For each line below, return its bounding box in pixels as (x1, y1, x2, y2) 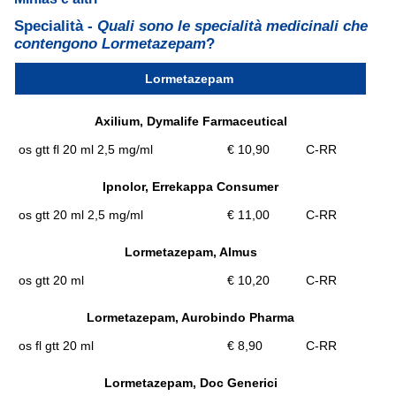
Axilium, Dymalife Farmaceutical (94, 113, 287, 128)
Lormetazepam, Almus (124, 244, 257, 259)
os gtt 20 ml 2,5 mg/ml (19, 207, 143, 222)
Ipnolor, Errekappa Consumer (103, 179, 278, 194)
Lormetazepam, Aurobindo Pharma (87, 309, 294, 324)
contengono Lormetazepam (14, 34, 206, 52)
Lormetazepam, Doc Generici (103, 375, 278, 390)
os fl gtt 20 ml (19, 338, 94, 353)
